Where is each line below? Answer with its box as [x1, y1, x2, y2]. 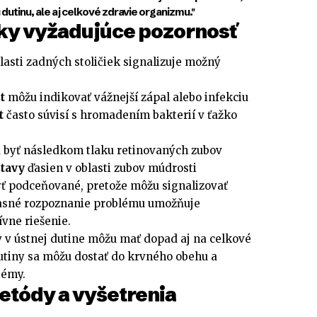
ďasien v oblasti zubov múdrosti [25, 161, 197, 175]
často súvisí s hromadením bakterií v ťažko [4, 108, 238, 122]
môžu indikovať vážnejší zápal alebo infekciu [5, 90, 249, 104]
